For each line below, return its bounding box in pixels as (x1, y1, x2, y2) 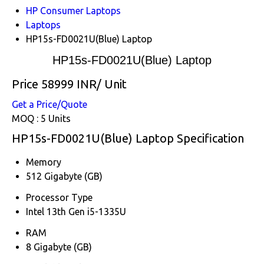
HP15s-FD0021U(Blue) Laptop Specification (12, 131, 244, 145)
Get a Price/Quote (12, 98, 87, 110)
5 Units (41, 113, 71, 124)
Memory (26, 156, 61, 167)
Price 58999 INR (12, 77, 97, 91)
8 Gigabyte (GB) (26, 241, 92, 252)
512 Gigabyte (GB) (26, 170, 103, 181)
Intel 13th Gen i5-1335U (26, 206, 126, 217)
